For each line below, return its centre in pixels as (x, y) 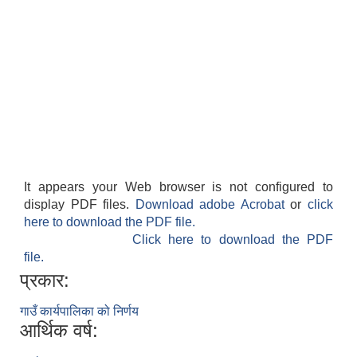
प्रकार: (45, 280)
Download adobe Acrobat (213, 205)
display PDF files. (80, 205)
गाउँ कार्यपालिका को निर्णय (79, 312)
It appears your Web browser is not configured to (178, 187)
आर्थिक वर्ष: (59, 331)
